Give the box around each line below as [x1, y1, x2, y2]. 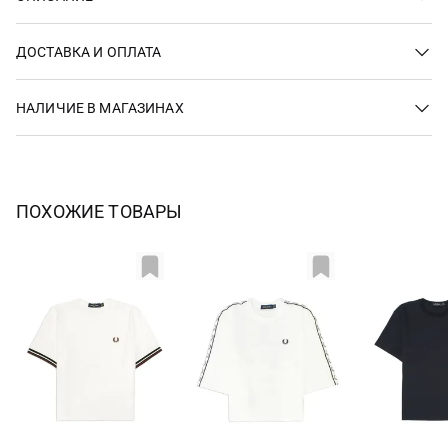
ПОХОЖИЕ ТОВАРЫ [16, 201, 183, 222]
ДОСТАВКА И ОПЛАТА [16, 43, 162, 60]
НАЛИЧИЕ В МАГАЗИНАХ [16, 99, 184, 116]
